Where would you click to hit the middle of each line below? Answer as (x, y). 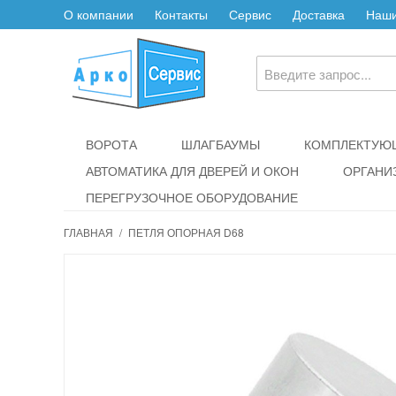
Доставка (319, 14)
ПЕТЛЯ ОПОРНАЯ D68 (186, 232)
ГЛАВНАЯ (88, 232)
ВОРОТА (111, 144)
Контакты (181, 14)
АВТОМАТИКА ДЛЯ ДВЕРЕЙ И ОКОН (192, 171)
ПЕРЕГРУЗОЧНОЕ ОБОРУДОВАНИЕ (192, 197)
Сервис (250, 14)
